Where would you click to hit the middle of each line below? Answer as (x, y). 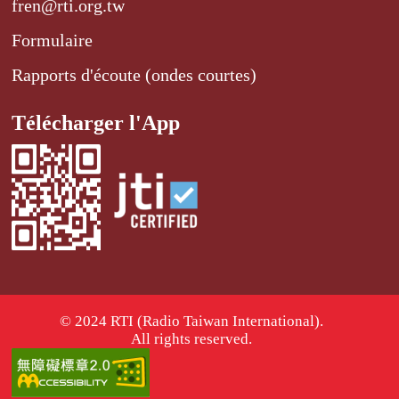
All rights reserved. (192, 338)
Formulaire (53, 40)
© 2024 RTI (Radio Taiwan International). (192, 321)
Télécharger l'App (96, 122)
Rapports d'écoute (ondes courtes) (134, 74)
